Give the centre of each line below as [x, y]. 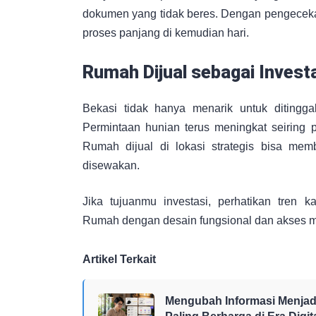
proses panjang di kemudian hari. [166, 33]
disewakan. [111, 166]
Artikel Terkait [119, 260]
